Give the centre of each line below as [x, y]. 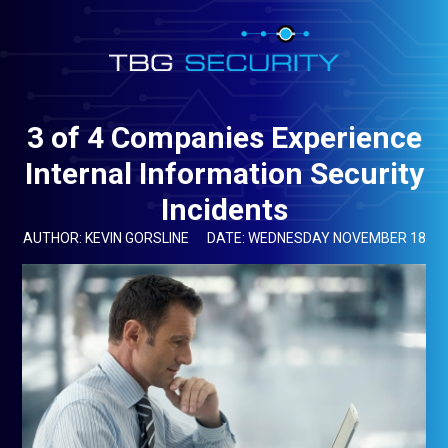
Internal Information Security [224, 173]
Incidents [224, 209]
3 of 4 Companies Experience [224, 137]
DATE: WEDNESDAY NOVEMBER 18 [316, 238]
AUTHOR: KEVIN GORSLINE [105, 238]
